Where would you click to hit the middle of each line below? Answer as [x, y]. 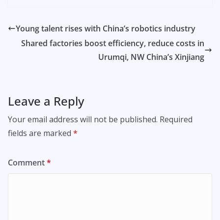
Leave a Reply [46, 101]
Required [176, 120]
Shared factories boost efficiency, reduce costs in [113, 43]
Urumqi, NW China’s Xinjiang [151, 57]
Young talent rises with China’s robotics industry [106, 29]
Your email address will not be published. [83, 120]
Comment [27, 163]
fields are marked [41, 133]
